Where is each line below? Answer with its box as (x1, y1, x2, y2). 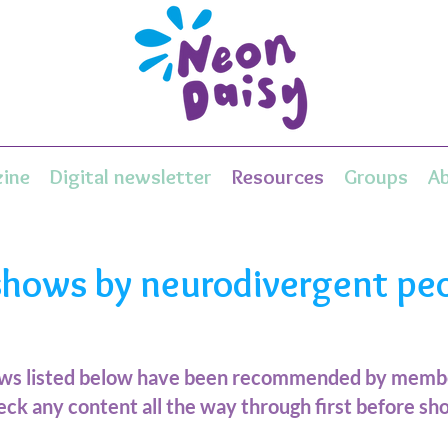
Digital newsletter (49, 164, 212, 189)
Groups (343, 164, 408, 189)
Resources (231, 164, 324, 189)
